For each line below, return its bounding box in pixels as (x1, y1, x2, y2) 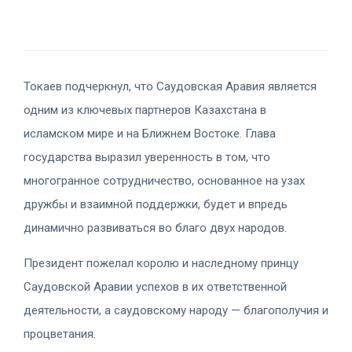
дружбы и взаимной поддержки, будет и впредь (24, 197, 288, 212)
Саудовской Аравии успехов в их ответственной (24, 280, 287, 295)
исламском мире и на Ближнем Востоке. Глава (24, 126, 276, 141)
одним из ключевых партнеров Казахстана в (24, 103, 266, 118)
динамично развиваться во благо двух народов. (24, 221, 287, 236)
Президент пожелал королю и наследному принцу (24, 256, 299, 271)
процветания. (24, 327, 96, 342)
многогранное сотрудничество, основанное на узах (24, 174, 305, 189)
